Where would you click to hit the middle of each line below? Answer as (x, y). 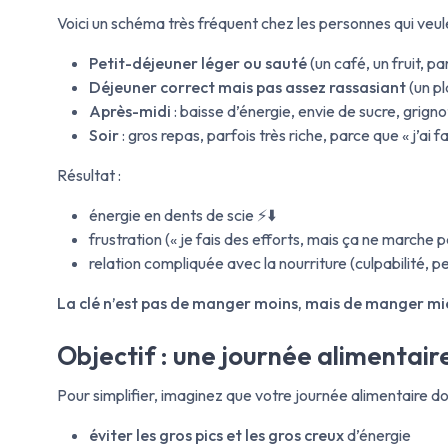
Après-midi (130, 110)
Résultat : (89, 174)
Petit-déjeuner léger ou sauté (198, 62)
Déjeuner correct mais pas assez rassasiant (247, 86)
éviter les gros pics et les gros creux (216, 435)
